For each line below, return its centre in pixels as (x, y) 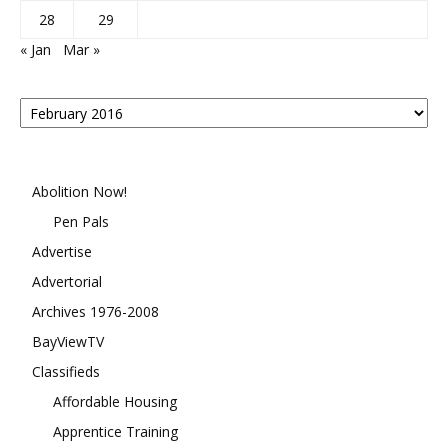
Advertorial (67, 281)
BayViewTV (68, 341)
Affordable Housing (115, 401)
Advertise (62, 251)
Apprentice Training (115, 431)
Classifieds (66, 371)
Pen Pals (81, 221)
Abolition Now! (79, 191)
